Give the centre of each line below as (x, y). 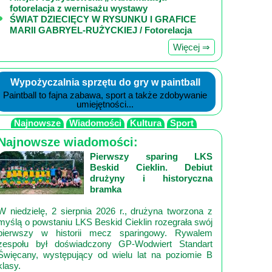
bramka (105, 189)
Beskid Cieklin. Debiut (151, 167)
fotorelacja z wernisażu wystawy (79, 8)
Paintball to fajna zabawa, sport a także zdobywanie (105, 95)
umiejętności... (105, 104)
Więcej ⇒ (192, 47)
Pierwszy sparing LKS (151, 156)
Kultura (146, 123)
